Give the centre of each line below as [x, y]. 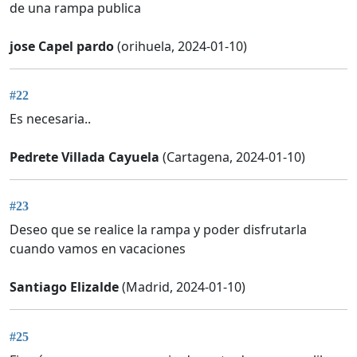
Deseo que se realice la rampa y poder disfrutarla [158, 230]
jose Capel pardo [62, 46]
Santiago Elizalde [64, 287]
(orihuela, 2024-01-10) [180, 46]
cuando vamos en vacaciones [98, 249]
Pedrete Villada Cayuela [84, 157]
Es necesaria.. [50, 119]
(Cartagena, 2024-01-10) [232, 157]
